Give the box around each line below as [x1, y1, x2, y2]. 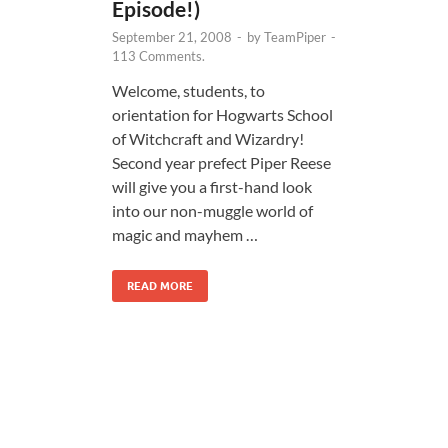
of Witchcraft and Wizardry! [112, 128, 304, 148]
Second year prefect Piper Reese [112, 152, 331, 172]
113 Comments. [112, 47, 205, 64]
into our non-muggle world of [112, 200, 313, 220]
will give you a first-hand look [112, 176, 312, 196]
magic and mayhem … [112, 224, 258, 244]
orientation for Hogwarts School [112, 104, 333, 124]
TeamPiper [264, 28, 326, 45]
